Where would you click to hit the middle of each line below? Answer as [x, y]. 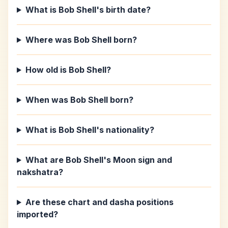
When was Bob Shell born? [79, 100]
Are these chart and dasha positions [99, 202]
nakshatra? [40, 172]
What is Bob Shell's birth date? [88, 10]
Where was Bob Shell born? [81, 40]
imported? [37, 214]
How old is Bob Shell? [68, 70]
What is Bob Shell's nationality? [90, 130]
